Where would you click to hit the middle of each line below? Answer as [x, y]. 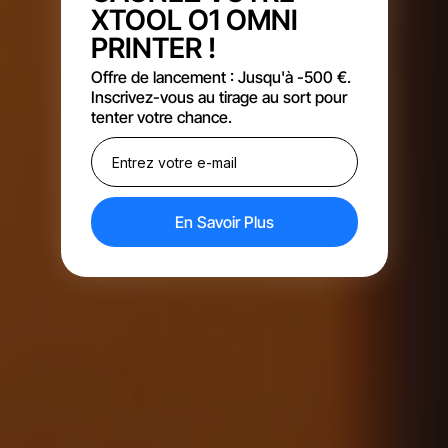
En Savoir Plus [224, 222]
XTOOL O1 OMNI [194, 20]
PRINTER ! [153, 48]
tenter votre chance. [161, 117]
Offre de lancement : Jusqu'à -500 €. [220, 77]
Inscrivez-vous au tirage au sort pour [218, 97]
